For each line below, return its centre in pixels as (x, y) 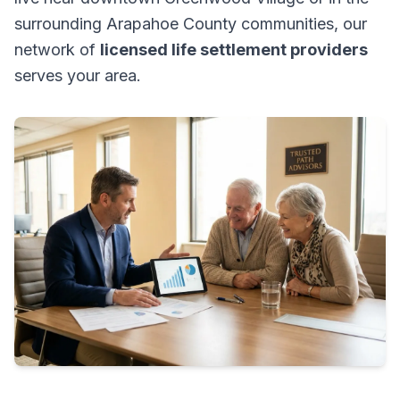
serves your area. (78, 75)
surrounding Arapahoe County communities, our (191, 24)
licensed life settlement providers (234, 50)
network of (57, 50)
